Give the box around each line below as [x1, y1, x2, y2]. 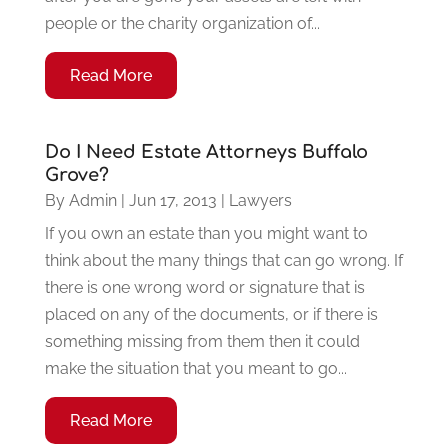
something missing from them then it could [44, 331, 360, 351]
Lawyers [228, 190, 292, 210]
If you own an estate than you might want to [44, 223, 368, 243]
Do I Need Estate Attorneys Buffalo [44, 141, 368, 162]
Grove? [44, 164, 109, 185]
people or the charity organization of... [44, 13, 320, 33]
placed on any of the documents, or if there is [44, 304, 378, 324]
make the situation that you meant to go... [44, 358, 347, 378]
